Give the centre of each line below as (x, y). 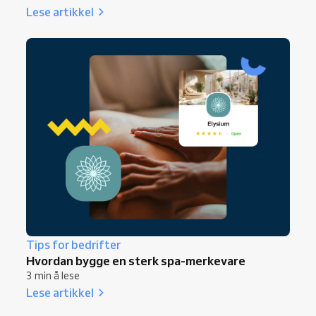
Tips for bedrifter (73, 244)
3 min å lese (53, 275)
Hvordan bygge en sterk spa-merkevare (136, 260)
